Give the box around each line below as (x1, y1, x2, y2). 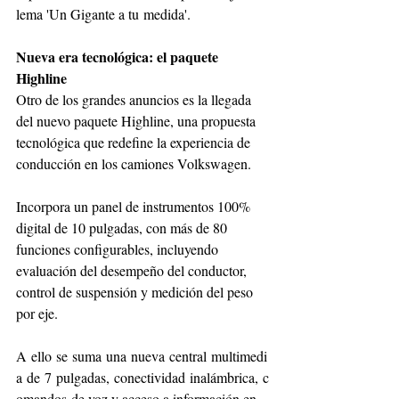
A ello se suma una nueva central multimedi (16, 346, 267, 365)
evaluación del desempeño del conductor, (16, 260, 250, 280)
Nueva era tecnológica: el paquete (16, 45, 222, 67)
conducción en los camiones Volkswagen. (16, 153, 251, 173)
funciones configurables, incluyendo (16, 239, 222, 258)
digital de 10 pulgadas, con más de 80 (16, 217, 231, 237)
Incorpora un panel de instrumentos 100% (16, 196, 254, 216)
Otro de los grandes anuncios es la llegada (16, 89, 255, 109)
